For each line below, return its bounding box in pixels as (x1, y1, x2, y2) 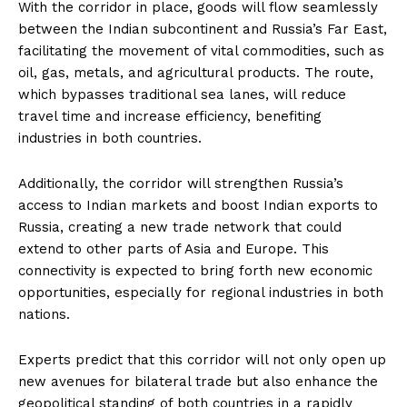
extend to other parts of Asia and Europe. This (18, 241, 329, 258)
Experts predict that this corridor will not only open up (18, 352, 386, 369)
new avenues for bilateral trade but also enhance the (18, 373, 378, 391)
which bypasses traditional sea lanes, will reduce (18, 86, 346, 104)
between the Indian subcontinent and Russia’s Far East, (18, 21, 387, 38)
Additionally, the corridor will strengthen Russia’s (18, 175, 343, 193)
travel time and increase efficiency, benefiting (18, 108, 322, 125)
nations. (18, 306, 70, 323)
